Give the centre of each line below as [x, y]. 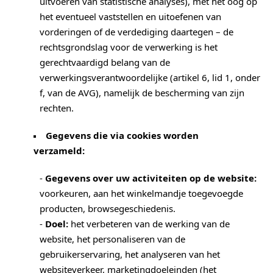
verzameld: [59, 151]
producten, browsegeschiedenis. [108, 209]
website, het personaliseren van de [112, 239]
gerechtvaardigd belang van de [105, 62]
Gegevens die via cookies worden [122, 136]
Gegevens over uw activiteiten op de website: [151, 178]
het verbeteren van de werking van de [149, 224]
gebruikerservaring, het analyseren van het [130, 254]
